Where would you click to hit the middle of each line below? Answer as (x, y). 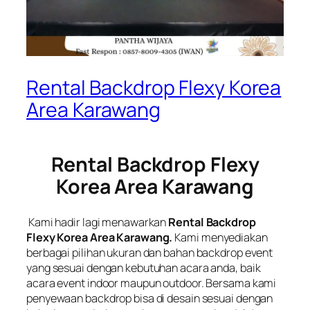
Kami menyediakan (220, 237)
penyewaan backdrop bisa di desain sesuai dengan (150, 298)
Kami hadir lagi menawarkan (98, 222)
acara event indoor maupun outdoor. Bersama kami (152, 283)
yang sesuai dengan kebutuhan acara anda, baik (144, 267)
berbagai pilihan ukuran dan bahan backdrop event (150, 252)
